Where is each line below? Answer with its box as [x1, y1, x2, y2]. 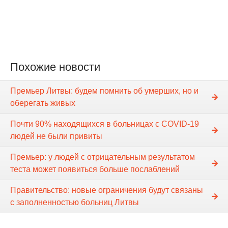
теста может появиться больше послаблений [10, 165, 180, 174]
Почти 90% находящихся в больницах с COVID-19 [10, 120, 199, 129]
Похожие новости [10, 61, 100, 73]
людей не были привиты [10, 132, 102, 141]
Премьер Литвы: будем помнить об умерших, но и [10, 87, 198, 96]
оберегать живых [10, 99, 75, 108]
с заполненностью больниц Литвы [10, 198, 139, 207]
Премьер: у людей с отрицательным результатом [10, 153, 195, 162]
